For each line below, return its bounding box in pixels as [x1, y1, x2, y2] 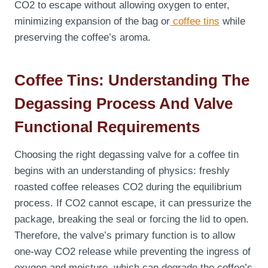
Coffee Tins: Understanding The [14, 71, 249, 90]
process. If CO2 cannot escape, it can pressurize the [14, 197, 251, 209]
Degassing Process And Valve [14, 95, 233, 113]
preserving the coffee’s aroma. [14, 32, 151, 44]
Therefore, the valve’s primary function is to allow [14, 230, 235, 242]
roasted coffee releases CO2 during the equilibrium [14, 181, 242, 193]
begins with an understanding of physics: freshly [14, 165, 230, 177]
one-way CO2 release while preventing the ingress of [14, 246, 251, 258]
